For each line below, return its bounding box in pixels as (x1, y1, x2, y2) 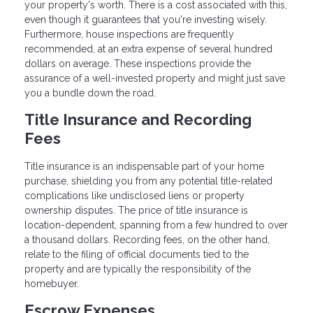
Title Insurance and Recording (24, 110, 252, 129)
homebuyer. (24, 278, 79, 290)
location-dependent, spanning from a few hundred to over (24, 219, 288, 231)
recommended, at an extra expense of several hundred (24, 43, 272, 54)
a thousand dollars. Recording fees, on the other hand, (24, 234, 270, 246)
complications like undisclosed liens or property (24, 190, 245, 202)
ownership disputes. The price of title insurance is (24, 205, 248, 217)
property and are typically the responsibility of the (24, 263, 251, 275)
